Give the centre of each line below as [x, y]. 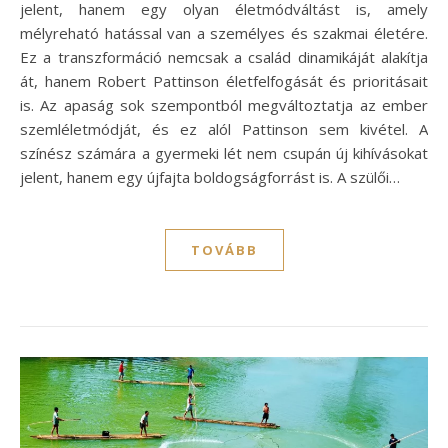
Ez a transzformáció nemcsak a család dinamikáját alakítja [224, 56]
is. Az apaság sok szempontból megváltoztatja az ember [224, 104]
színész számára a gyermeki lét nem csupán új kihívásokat [224, 152]
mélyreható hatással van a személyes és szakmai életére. [224, 32]
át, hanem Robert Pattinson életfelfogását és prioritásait [224, 80]
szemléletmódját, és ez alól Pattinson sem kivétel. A [224, 128]
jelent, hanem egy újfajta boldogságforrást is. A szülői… [210, 176]
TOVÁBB [224, 249]
